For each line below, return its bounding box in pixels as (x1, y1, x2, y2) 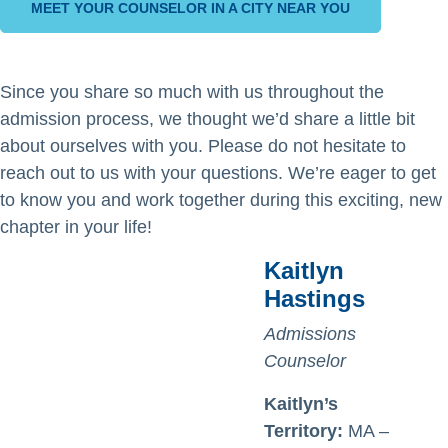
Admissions (264, 324, 356, 344)
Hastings (264, 285, 365, 312)
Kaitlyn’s (264, 394, 338, 414)
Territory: (264, 421, 348, 441)
